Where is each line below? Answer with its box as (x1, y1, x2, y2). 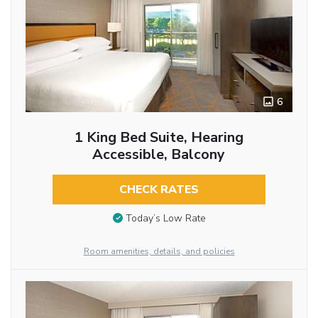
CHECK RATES (119, 181, 199, 197)
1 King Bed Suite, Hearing (74, 127, 243, 147)
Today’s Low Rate (125, 212, 206, 226)
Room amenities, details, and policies (83, 246, 235, 258)
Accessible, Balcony (92, 144, 226, 164)
